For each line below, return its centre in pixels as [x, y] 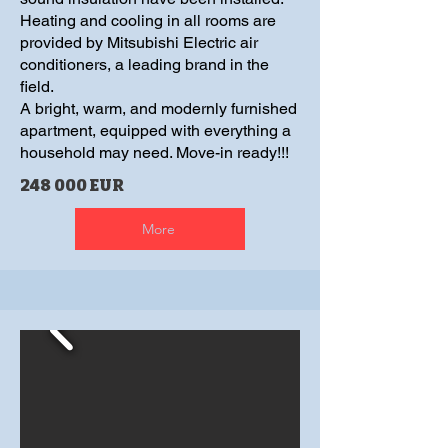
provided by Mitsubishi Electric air [139, 42]
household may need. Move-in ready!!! [154, 152]
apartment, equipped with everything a [155, 130]
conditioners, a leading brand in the [144, 64]
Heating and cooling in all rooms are [148, 20]
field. [37, 86]
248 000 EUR [72, 185]
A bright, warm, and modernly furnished [158, 108]
